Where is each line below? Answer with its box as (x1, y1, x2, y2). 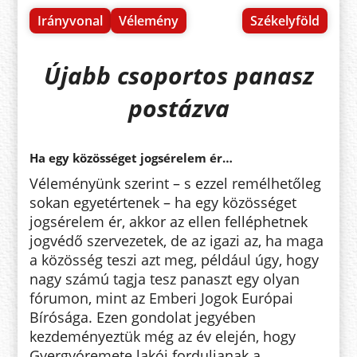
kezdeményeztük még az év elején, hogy (29, 326, 296, 346)
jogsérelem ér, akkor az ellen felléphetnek (29, 211, 308, 231)
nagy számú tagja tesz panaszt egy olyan (29, 269, 300, 288)
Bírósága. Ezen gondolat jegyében (29, 307, 257, 327)
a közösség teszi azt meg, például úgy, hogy (29, 249, 320, 269)
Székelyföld (249, 11, 320, 29)
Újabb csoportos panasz (43, 58, 314, 92)
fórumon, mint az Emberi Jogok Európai (29, 288, 294, 308)
